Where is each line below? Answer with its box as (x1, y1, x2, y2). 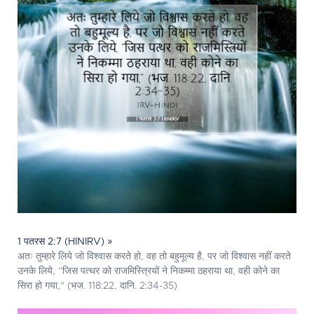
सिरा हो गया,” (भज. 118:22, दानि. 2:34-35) (18, 281, 177, 291)
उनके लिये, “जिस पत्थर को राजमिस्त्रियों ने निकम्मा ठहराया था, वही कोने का (18, 266, 280, 276)
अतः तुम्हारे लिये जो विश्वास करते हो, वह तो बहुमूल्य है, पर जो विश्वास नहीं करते (18, 252, 291, 261)
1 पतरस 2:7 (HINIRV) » (18, 237, 113, 247)
